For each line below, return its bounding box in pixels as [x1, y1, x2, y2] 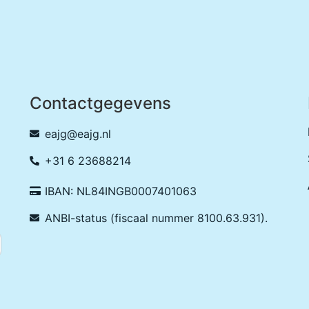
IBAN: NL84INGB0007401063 [45, 184, 197, 199]
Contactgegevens [29, 93, 171, 114]
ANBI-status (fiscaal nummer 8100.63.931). [45, 211, 268, 226]
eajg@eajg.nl [45, 127, 112, 141]
